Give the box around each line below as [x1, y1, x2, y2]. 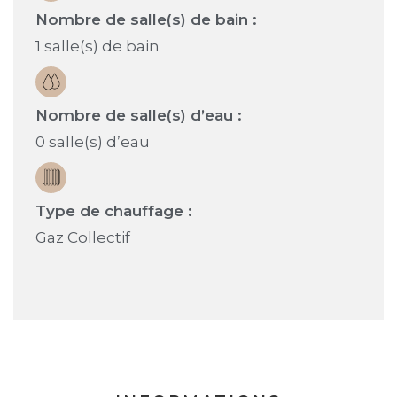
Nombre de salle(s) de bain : [35, 10, 257, 28]
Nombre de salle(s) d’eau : [35, 105, 242, 124]
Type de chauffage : [35, 201, 192, 220]
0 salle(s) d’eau [35, 132, 150, 151]
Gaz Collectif [35, 228, 130, 246]
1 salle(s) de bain [35, 36, 160, 55]
